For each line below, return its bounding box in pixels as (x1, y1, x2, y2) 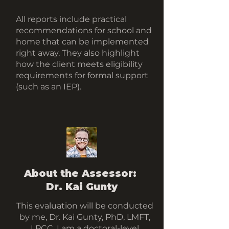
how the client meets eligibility (16, 59, 143, 69)
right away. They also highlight (16, 48, 140, 58)
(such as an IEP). (16, 82, 81, 91)
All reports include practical (16, 14, 127, 24)
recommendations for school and (16, 26, 152, 35)
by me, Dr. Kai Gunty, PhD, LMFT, (19, 212, 150, 222)
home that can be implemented (16, 37, 149, 47)
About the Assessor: (24, 168, 140, 179)
